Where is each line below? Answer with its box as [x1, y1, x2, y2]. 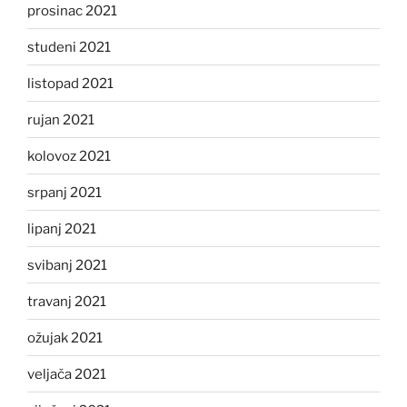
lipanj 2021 [27, 220, 96, 237]
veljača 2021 [27, 365, 106, 382]
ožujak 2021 [27, 329, 103, 346]
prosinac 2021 [27, 2, 117, 19]
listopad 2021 [27, 74, 114, 92]
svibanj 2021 [27, 256, 107, 273]
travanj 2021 [27, 293, 106, 310]
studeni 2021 [27, 38, 111, 55]
